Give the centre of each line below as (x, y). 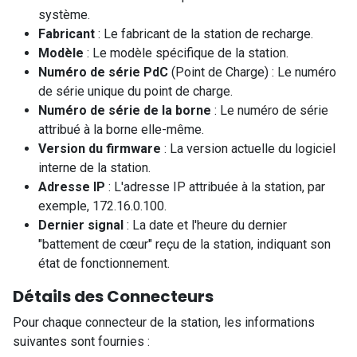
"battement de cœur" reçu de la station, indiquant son (184, 244)
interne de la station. (94, 167)
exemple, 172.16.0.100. (102, 206)
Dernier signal (81, 225)
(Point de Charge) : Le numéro (252, 72)
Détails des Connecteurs (113, 296)
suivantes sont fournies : (81, 341)
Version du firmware (100, 148)
